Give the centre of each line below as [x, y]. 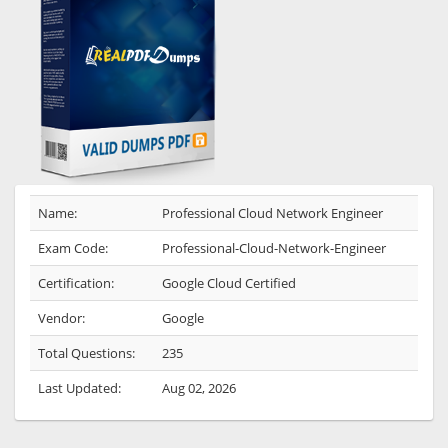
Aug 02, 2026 [199, 388]
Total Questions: [86, 353]
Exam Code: [73, 248]
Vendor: [61, 318]
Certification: [76, 283]
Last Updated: [79, 388]
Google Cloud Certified [229, 283]
